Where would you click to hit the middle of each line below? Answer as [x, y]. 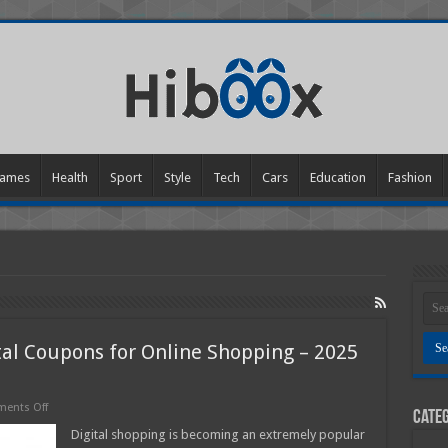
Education [337, 177]
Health [69, 177]
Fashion [409, 177]
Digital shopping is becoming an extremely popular [217, 434]
